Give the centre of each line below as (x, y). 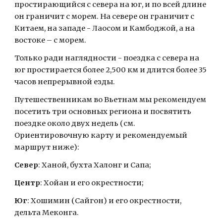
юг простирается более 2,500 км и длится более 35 (111, 70)
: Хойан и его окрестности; (92, 183)
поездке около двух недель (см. (75, 123)
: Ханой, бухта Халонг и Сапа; (95, 165)
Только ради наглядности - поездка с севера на (107, 58)
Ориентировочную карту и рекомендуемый (101, 135)
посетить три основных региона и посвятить (103, 111)
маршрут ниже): (47, 147)
